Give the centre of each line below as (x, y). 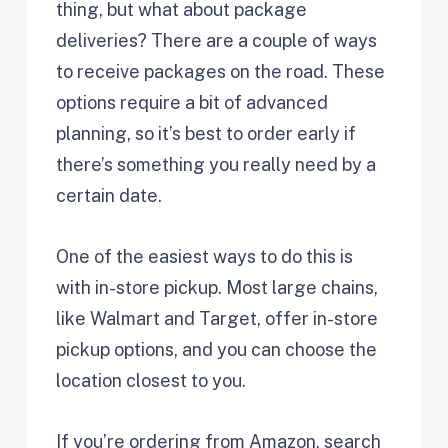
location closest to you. (153, 381)
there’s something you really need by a (216, 165)
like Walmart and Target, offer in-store (217, 319)
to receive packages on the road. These (221, 72)
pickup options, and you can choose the (217, 350)
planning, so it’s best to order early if (206, 134)
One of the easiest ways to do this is (205, 257)
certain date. (109, 196)
